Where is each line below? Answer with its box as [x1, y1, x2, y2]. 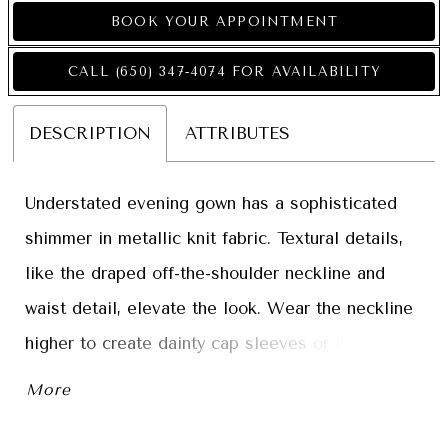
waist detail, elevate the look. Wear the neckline [25, 298, 414, 318]
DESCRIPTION [29, 124, 152, 144]
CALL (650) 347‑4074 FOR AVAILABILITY [68, 64, 382, 80]
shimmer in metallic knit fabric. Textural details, [25, 228, 404, 248]
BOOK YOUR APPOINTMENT [111, 14, 339, 30]
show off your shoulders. [25, 368, 220, 388]
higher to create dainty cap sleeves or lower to [25, 333, 401, 353]
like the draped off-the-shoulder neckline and [25, 263, 386, 283]
